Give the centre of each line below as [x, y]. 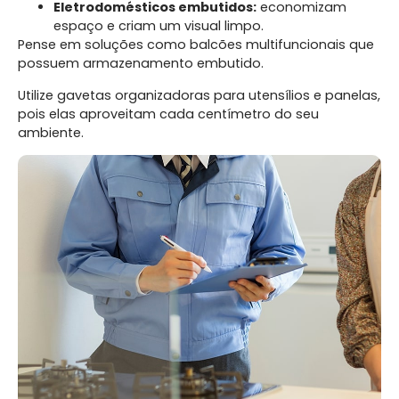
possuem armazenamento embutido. [142, 64]
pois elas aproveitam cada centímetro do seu [168, 114]
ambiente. [51, 132]
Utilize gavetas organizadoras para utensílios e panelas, [199, 95]
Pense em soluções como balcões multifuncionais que [196, 45]
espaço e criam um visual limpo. [159, 26]
